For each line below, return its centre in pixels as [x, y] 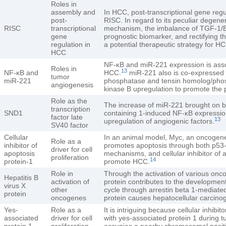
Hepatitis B [21, 177]
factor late [67, 117]
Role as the [69, 101]
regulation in [71, 44]
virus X [15, 185]
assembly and [73, 12]
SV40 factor [70, 125]
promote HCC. [127, 161]
